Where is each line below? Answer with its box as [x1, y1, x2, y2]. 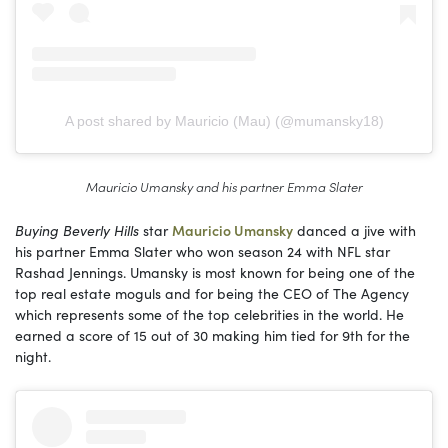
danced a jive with [293, 220, 416, 241]
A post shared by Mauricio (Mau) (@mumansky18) [64, 113, 384, 130]
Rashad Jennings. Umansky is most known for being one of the [15, 262, 415, 283]
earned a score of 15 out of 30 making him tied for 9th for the [15, 325, 410, 346]
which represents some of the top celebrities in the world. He [15, 304, 404, 325]
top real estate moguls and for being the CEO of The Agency [15, 283, 409, 304]
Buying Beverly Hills [15, 220, 139, 241]
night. [15, 346, 51, 367]
